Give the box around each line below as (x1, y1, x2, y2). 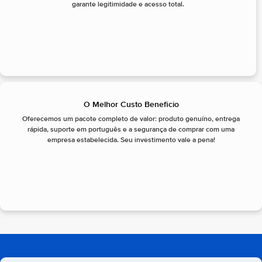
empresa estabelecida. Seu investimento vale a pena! (47, 137, 215, 144)
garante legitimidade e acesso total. (72, 1, 184, 9)
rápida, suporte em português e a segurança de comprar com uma (27, 126, 235, 134)
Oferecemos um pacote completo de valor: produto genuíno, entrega (22, 116, 240, 123)
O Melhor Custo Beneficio (83, 101, 179, 109)
